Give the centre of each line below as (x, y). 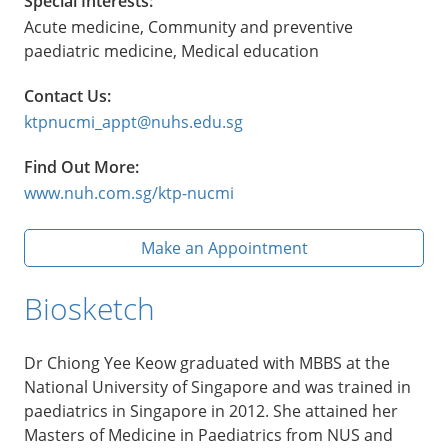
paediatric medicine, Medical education (171, 50)
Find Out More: (81, 166)
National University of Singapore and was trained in (217, 386)
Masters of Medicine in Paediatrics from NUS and (208, 434)
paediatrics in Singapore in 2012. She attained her (211, 410)
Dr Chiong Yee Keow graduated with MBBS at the (207, 362)
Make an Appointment (224, 247)
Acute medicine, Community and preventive (188, 26)
